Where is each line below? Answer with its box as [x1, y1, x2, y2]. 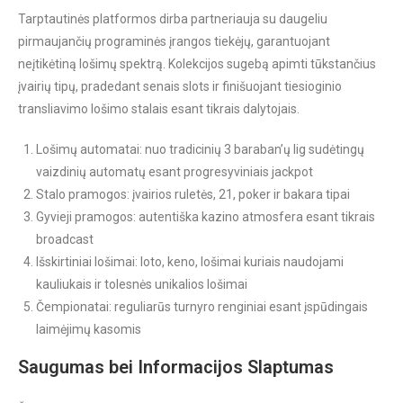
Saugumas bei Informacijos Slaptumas [18, 356, 334, 379]
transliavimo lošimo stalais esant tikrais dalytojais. [18, 102, 300, 117]
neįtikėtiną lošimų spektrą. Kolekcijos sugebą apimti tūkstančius [18, 57, 376, 72]
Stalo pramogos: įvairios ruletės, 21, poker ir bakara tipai [36, 187, 350, 202]
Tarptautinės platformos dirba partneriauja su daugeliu [18, 12, 327, 27]
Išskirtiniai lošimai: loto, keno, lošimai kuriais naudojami [36, 255, 344, 270]
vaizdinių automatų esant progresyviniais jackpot [36, 165, 313, 180]
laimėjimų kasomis [36, 322, 141, 337]
